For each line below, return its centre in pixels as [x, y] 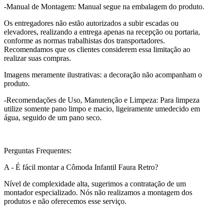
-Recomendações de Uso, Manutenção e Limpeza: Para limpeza [102, 100]
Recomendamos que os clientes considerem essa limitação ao [97, 50]
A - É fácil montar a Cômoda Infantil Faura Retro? [81, 167]
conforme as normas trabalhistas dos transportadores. [84, 41]
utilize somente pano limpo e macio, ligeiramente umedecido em [102, 109]
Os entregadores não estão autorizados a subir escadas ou [91, 23]
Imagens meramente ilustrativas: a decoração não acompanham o [103, 75]
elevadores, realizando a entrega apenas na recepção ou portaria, [102, 32]
